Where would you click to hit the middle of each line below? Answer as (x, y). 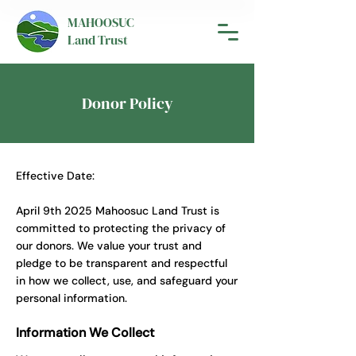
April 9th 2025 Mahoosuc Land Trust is (118, 211)
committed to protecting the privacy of (121, 228)
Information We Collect (85, 333)
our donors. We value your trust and (109, 246)
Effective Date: (55, 176)
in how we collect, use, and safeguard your (127, 281)
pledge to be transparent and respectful (122, 263)
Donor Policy (127, 103)
